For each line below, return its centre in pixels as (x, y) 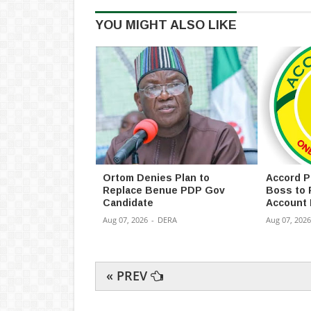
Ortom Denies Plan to (156, 178)
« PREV (128, 276)
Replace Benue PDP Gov (164, 191)
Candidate (128, 203)
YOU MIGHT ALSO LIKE (166, 25)
